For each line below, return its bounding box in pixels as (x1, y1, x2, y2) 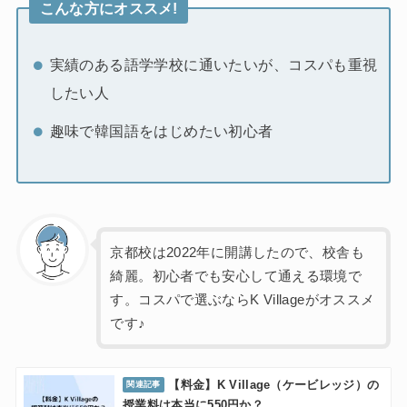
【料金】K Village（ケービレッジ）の (168, 378, 380, 392)
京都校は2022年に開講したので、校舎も (110, 245, 364, 261)
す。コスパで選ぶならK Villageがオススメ (110, 293, 375, 308)
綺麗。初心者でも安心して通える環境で (110, 269, 362, 284)
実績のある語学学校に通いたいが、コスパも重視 (49, 55, 378, 73)
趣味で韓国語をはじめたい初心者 (49, 123, 273, 140)
